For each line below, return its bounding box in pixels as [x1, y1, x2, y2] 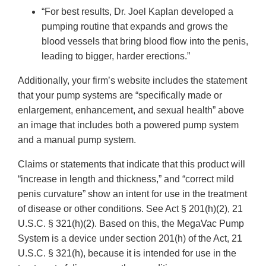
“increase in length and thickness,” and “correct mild [18, 174, 234, 185]
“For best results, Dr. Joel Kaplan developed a [42, 7, 233, 17]
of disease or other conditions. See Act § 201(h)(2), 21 [18, 204, 243, 214]
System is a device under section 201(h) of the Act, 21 [18, 233, 242, 244]
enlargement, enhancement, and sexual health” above [18, 105, 244, 116]
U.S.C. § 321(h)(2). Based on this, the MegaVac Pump [18, 218, 244, 229]
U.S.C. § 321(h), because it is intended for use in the [18, 248, 236, 259]
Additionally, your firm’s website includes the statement [18, 75, 247, 86]
